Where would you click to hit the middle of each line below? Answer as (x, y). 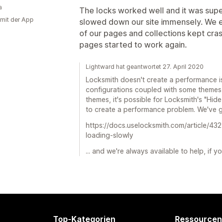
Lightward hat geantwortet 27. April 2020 (145, 67)
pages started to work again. (133, 45)
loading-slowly (110, 135)
